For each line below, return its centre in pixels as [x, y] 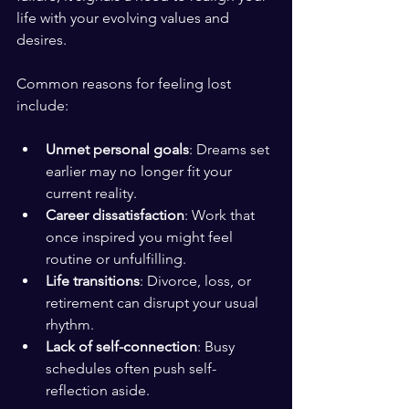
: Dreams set [231, 149]
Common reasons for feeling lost [126, 84]
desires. [42, 40]
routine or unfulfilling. [116, 259]
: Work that [221, 215]
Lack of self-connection [121, 346]
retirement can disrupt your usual [154, 303]
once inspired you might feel [141, 237]
